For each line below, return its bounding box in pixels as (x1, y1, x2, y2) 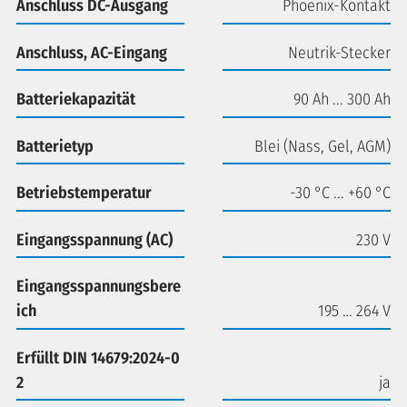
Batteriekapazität (16, 89, 135, 110)
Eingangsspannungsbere (16, 276, 181, 297)
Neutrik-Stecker (288, 42, 391, 63)
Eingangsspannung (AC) (16, 229, 173, 250)
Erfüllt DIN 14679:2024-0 (16, 347, 180, 368)
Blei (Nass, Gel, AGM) (254, 135, 391, 156)
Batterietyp (16, 135, 94, 156)
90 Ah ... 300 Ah (293, 89, 391, 110)
